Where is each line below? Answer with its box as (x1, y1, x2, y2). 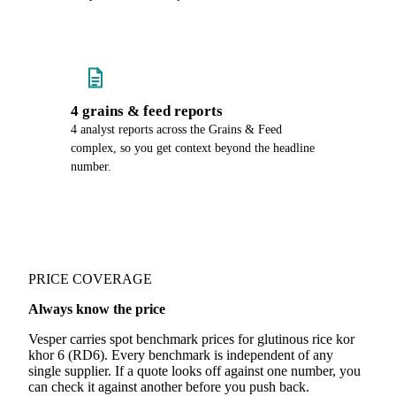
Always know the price (28, 301, 165, 316)
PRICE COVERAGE (28, 271, 152, 286)
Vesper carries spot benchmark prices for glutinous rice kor (28, 331, 354, 346)
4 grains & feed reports (71, 103, 223, 119)
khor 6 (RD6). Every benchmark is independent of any (28, 347, 333, 362)
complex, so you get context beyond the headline (71, 141, 315, 155)
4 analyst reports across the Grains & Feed (71, 123, 282, 136)
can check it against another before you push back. (28, 379, 309, 394)
